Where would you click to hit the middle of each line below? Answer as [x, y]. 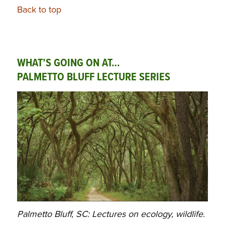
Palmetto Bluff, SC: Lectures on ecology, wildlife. [111, 214]
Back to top [39, 10]
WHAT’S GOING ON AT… [68, 63]
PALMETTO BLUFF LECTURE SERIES [93, 77]
